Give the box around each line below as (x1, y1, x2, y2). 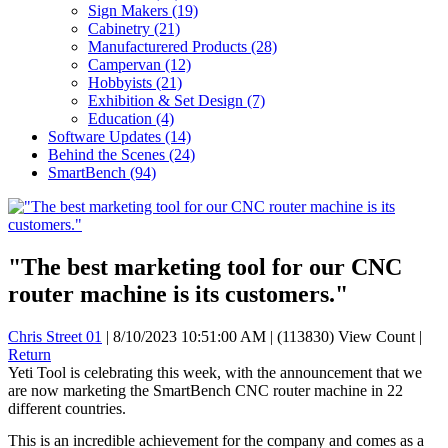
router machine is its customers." (8, 281, 348, 308)
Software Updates (48, 128, 165, 146)
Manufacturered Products (88, 38, 251, 56)
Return (8, 346, 51, 364)
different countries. (8, 400, 126, 418)
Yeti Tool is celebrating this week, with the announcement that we (8, 364, 422, 382)
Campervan (88, 56, 165, 74)
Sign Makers (88, 2, 172, 20)
